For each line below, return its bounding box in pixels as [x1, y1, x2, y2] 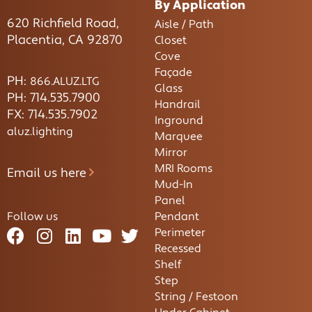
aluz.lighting [7, 125, 73, 139]
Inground [154, 114, 203, 127]
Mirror [154, 146, 187, 159]
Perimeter [154, 226, 205, 240]
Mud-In [154, 178, 193, 192]
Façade [154, 65, 192, 79]
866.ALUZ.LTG [30, 75, 100, 88]
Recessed [154, 242, 201, 256]
